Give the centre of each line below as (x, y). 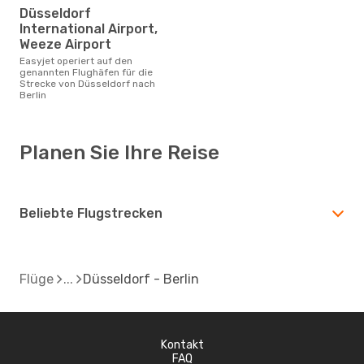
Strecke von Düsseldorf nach (87, 83)
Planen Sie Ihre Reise (119, 152)
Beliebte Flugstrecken (91, 213)
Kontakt (182, 344)
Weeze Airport (65, 44)
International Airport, (89, 28)
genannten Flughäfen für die (86, 72)
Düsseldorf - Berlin (141, 279)
